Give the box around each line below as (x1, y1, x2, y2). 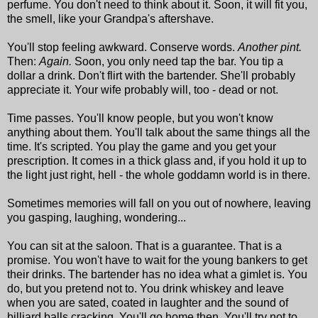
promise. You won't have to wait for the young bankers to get (7, 253, 307, 266)
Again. (39, 55, 75, 67)
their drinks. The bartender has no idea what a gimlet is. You (7, 268, 307, 280)
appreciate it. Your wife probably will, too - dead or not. (7, 83, 278, 96)
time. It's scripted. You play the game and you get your (7, 140, 276, 153)
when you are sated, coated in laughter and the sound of (7, 296, 288, 309)
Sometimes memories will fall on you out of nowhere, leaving (7, 197, 311, 209)
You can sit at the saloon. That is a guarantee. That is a (7, 239, 282, 252)
